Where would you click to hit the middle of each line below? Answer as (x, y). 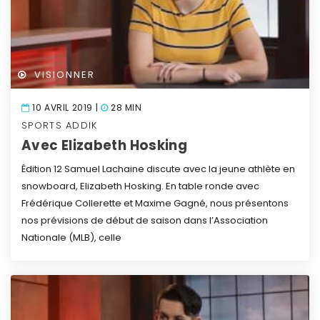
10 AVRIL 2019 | (65, 107)
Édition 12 (42, 169)
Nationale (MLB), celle (71, 237)
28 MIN (125, 107)
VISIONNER (64, 74)
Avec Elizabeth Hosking (105, 145)
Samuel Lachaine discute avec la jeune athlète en (179, 169)
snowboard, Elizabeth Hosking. (92, 186)
